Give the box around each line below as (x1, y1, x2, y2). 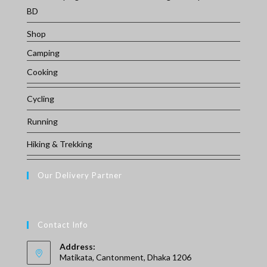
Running (26, 116, 58, 126)
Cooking (26, 66, 58, 77)
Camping (26, 47, 60, 58)
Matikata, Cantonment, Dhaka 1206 (59, 252, 191, 262)
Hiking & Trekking (26, 138, 92, 149)
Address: (59, 241, 95, 252)
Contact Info (37, 219, 88, 229)
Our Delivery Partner (37, 170, 122, 180)
